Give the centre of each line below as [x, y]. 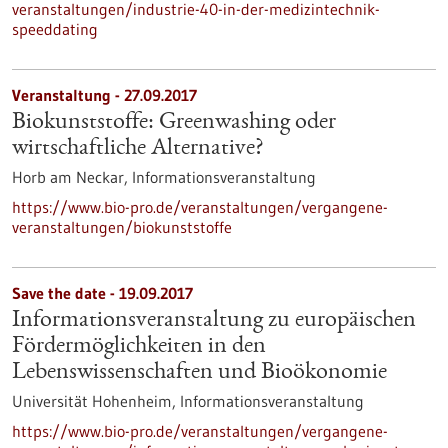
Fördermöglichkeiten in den [139, 347]
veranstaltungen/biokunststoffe [122, 227]
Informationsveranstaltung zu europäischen [214, 321]
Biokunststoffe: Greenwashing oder [174, 123]
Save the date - [65, 293]
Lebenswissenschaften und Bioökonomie [199, 373]
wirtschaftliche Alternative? [138, 149]
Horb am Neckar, [72, 177]
